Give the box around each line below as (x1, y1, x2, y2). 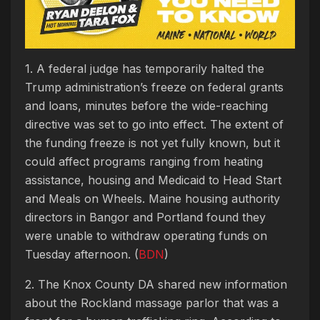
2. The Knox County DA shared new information (25, 277, 287, 292)
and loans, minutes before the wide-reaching (25, 99, 268, 114)
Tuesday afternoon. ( (25, 247, 139, 262)
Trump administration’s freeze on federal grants (25, 80, 284, 95)
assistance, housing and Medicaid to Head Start (25, 173, 281, 188)
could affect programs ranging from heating (25, 154, 263, 169)
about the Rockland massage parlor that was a (25, 296, 279, 311)
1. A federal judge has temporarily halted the (25, 61, 264, 76)
